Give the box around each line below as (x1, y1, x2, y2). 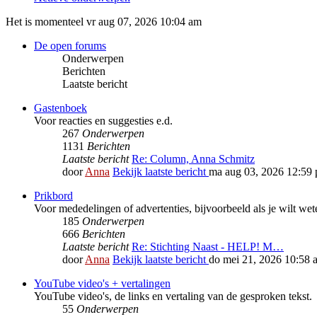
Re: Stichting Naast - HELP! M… (132, 241, 284, 253)
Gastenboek (34, 102, 87, 115)
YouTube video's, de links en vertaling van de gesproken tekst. (34, 290, 312, 303)
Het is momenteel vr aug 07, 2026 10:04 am (6, 16, 202, 28)
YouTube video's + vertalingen (34, 277, 171, 290)
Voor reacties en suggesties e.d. (34, 115, 173, 127)
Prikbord (34, 190, 73, 202)
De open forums (34, 40, 106, 52)
